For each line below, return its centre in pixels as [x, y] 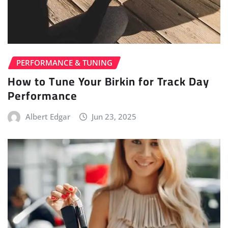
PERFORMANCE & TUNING [64, 63]
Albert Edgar [48, 116]
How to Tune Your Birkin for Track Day [108, 81]
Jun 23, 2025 [114, 116]
